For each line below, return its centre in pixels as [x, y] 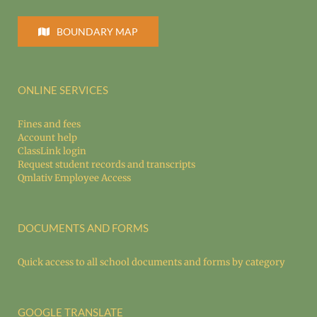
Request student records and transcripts [106, 165]
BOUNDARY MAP [97, 32]
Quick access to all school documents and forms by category [151, 263]
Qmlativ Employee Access [74, 178]
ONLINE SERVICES [63, 90]
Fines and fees [49, 125]
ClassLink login [52, 151]
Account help [47, 138]
